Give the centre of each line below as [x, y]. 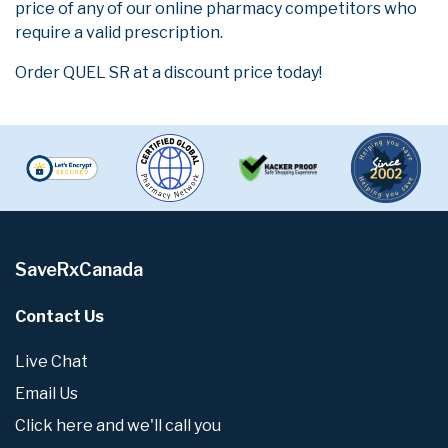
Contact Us [59, 316]
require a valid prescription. [119, 32]
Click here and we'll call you [118, 426]
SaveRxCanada [79, 269]
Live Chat [51, 362]
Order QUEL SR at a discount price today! [168, 72]
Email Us [46, 394]
